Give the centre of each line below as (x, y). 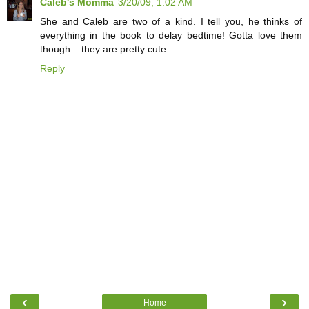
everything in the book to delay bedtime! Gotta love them (171, 35)
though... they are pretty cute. (104, 49)
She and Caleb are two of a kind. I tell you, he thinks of (171, 21)
